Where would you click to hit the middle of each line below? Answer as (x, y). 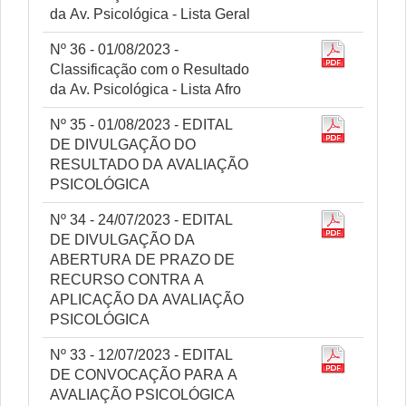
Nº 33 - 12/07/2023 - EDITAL (141, 355)
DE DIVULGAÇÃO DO (123, 145)
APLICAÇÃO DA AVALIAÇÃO (147, 300)
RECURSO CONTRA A (127, 280)
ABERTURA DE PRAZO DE (142, 260)
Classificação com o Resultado (150, 69)
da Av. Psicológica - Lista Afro (145, 89)
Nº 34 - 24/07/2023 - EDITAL (141, 220)
